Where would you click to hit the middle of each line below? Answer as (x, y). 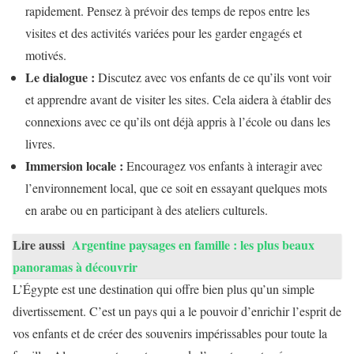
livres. (40, 143)
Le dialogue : (60, 77)
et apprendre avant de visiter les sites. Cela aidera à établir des (178, 99)
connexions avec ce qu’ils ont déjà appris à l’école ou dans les (178, 121)
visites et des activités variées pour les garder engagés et (164, 32)
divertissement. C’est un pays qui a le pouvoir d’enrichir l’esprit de (177, 311)
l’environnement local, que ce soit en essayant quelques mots (176, 187)
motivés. (46, 55)
